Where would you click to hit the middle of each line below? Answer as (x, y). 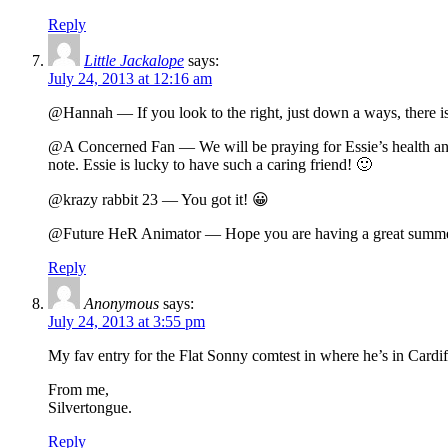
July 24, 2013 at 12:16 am (130, 79)
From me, (78, 390)
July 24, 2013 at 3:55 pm (126, 322)
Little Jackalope (134, 61)
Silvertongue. (90, 408)
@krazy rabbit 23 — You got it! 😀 (158, 200)
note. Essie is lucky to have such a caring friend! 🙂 (210, 165)
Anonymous (121, 304)
